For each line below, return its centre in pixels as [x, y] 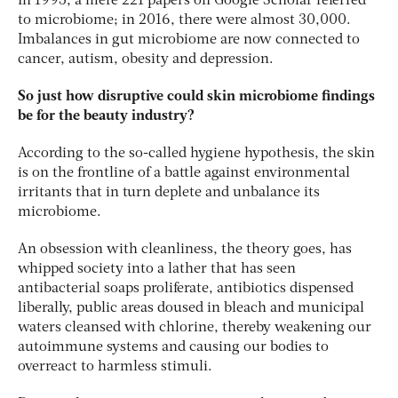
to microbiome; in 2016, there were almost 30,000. [184, 20]
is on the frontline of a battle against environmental [184, 173]
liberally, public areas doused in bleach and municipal [191, 308]
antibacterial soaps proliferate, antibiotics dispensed [186, 288]
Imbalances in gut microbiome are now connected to [189, 40]
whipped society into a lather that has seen [157, 269]
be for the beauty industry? [106, 116]
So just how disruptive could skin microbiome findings [196, 96]
